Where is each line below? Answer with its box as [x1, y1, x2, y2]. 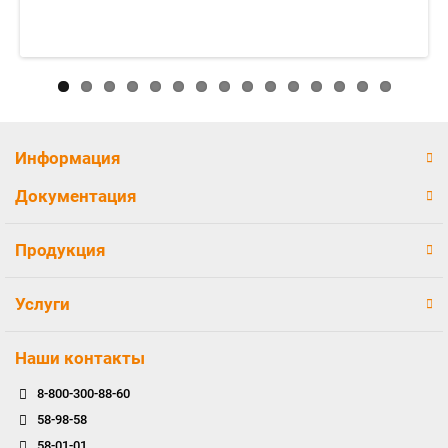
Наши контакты [15, 348, 145, 368]
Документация [15, 186, 137, 206]
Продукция [15, 240, 106, 260]
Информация [15, 148, 121, 168]
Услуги [15, 294, 70, 314]
